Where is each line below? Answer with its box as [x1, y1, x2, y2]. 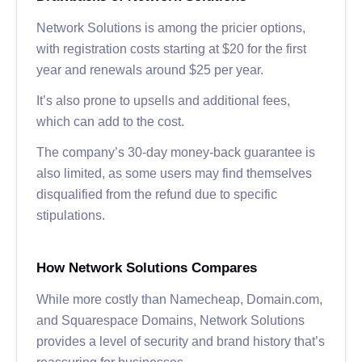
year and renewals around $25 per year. [36, 62, 263, 76]
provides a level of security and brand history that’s [36, 334, 325, 347]
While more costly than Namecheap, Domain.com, [36, 292, 322, 305]
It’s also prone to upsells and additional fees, [36, 93, 290, 107]
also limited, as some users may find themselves [36, 166, 312, 179]
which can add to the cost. [36, 114, 184, 128]
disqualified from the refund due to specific [36, 187, 277, 200]
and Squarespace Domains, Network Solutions [36, 313, 305, 326]
